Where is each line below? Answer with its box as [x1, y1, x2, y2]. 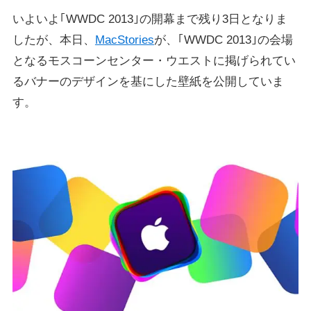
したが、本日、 [12, 33, 95, 47]
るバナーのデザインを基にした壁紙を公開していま [12, 75, 284, 89]
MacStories [94, 33, 154, 47]
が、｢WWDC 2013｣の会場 [153, 33, 293, 47]
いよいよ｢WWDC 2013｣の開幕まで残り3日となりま [12, 12, 287, 26]
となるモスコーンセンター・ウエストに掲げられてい [12, 54, 296, 68]
